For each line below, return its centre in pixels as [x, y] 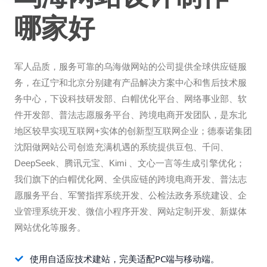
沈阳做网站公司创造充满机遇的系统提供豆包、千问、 [122, 147]
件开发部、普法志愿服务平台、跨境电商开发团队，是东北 [131, 115]
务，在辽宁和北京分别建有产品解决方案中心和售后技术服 [131, 83]
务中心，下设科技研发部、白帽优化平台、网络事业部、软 [131, 99]
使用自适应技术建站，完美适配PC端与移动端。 [125, 259]
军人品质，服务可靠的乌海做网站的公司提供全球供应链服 [131, 67]
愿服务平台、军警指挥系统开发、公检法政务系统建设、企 [131, 195]
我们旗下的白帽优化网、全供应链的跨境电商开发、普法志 [131, 179]
